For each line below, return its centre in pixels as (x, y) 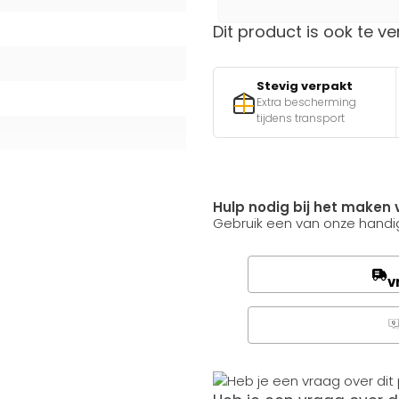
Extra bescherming (306, 102)
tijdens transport (301, 118)
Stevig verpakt (305, 86)
